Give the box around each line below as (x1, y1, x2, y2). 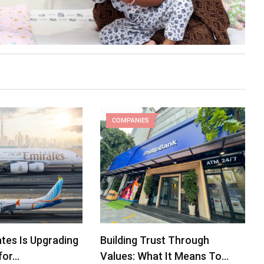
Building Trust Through (100, 233, 210, 246)
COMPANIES (112, 117, 150, 125)
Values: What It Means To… (100, 249, 229, 262)
